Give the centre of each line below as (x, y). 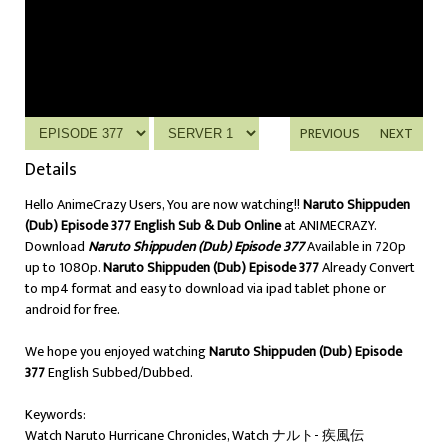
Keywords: (55, 414)
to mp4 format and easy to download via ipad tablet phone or (205, 288)
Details (51, 170)
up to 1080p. (64, 267)
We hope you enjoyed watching (117, 351)
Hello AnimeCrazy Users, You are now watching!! (164, 204)
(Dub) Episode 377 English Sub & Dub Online (153, 225)
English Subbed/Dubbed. (119, 372)
